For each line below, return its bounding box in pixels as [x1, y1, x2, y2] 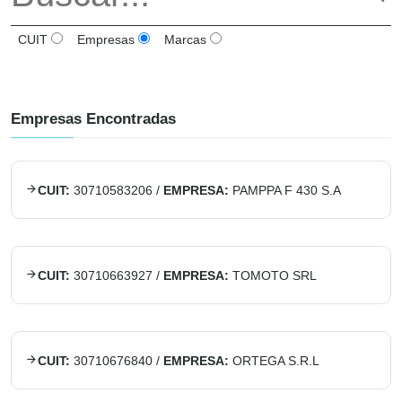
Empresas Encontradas [11, 110, 176, 127]
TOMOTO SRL [232, 268, 317, 283]
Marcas [157, 32, 210, 47]
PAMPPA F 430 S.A [232, 183, 341, 197]
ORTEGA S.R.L [232, 354, 319, 368]
